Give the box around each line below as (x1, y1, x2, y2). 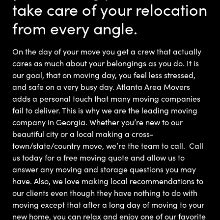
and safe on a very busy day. (12, 81, 114, 92)
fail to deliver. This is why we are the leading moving (12, 104, 197, 115)
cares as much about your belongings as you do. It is (12, 57, 199, 68)
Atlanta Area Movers (116, 81, 190, 92)
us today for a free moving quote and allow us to (12, 151, 185, 163)
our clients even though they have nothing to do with (12, 187, 197, 198)
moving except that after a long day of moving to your (12, 198, 204, 210)
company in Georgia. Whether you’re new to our (12, 116, 183, 127)
